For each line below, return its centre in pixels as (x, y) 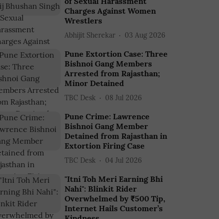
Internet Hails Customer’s (114, 208)
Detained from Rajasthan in (116, 136)
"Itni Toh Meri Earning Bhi (114, 179)
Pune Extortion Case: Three (116, 54)
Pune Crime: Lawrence (107, 116)
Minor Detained (95, 83)
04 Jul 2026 (124, 160)
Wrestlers (84, 21)
